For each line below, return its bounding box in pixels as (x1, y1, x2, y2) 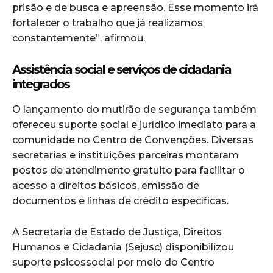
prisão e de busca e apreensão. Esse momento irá (12, 2, 258, 14)
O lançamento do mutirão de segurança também (12, 104, 257, 116)
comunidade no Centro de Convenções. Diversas (12, 134, 253, 146)
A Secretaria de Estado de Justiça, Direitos (12, 226, 222, 238)
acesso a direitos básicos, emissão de (12, 180, 199, 192)
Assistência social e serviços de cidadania (12, 62, 231, 77)
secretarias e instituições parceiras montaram (12, 149, 239, 161)
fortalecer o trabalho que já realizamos (12, 17, 203, 29)
